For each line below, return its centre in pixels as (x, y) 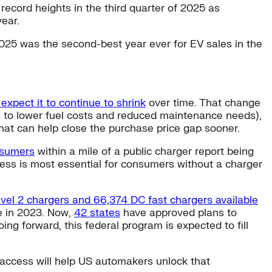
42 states (97, 213)
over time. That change (203, 103)
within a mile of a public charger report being (144, 152)
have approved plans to (178, 213)
